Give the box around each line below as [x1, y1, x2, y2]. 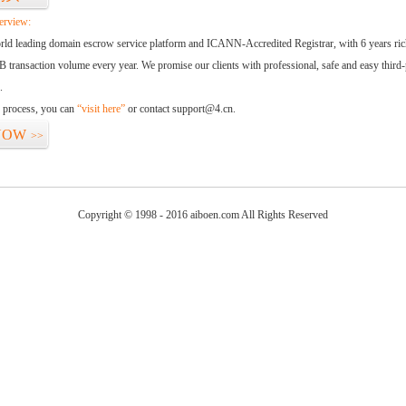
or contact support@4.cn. [125, 102, 236, 115]
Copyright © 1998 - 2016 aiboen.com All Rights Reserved [78, 208, 328, 221]
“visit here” [77, 102, 125, 115]
